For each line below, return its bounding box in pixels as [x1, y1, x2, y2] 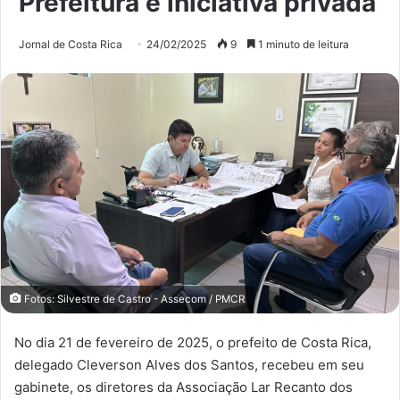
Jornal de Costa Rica [19, 37, 122, 52]
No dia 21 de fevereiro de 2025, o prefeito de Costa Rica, [14, 333, 371, 351]
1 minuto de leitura [255, 37, 349, 52]
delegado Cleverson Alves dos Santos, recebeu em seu [14, 355, 364, 373]
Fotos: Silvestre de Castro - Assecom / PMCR [21, 292, 245, 305]
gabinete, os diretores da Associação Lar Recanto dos [14, 378, 353, 396]
